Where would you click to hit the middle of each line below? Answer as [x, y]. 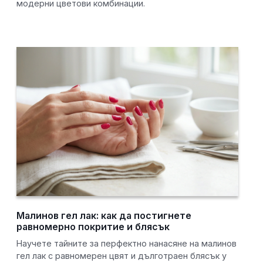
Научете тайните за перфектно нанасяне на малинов [127, 244]
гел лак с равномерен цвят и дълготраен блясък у [122, 256]
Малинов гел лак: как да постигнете [104, 216]
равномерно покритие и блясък [93, 227]
